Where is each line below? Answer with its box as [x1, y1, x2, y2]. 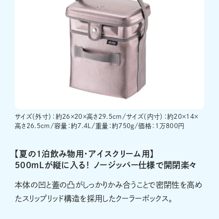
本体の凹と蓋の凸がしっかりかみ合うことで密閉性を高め [15, 180, 202, 189]
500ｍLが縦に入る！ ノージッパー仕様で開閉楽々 [15, 160, 197, 169]
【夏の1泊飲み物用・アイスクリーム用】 [15, 149, 154, 158]
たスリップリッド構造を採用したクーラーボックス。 [15, 194, 173, 202]
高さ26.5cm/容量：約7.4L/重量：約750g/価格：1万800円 [15, 122, 184, 129]
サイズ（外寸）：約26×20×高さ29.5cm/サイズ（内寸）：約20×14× [15, 113, 198, 120]
